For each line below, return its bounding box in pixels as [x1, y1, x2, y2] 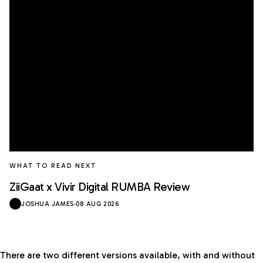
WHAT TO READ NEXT [9, 161, 97, 170]
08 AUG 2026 [76, 200, 119, 208]
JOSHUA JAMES [21, 200, 74, 208]
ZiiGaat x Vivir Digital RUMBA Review [9, 180, 190, 194]
